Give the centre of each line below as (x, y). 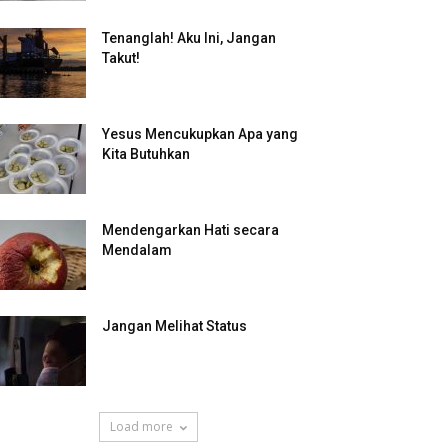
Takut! (121, 58)
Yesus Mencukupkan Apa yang (200, 134)
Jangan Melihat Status (174, 326)
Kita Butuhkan (146, 154)
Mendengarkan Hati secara (190, 230)
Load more (141, 426)
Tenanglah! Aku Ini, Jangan (189, 38)
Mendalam (137, 250)
